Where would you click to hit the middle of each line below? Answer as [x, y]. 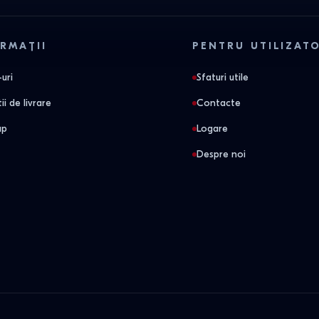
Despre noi [221, 154]
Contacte [219, 103]
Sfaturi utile [223, 77]
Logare [212, 129]
